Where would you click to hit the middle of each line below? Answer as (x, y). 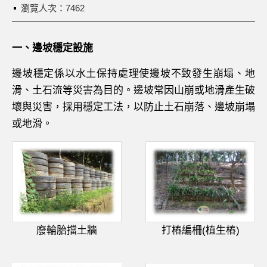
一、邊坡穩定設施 (52, 48)
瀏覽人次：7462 (53, 8)
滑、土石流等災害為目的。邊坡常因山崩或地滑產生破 (133, 90)
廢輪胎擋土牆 (67, 230)
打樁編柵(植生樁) (200, 230)
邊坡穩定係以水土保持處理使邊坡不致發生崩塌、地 (133, 74)
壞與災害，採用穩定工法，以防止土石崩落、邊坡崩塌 (133, 107)
